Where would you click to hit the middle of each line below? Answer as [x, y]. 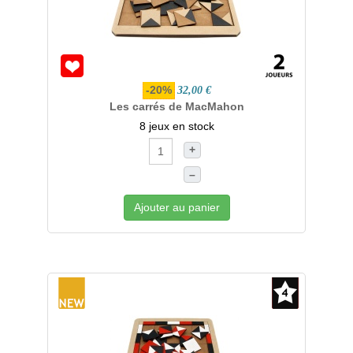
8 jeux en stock [176, 126]
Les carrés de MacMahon [176, 106]
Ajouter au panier [176, 207]
